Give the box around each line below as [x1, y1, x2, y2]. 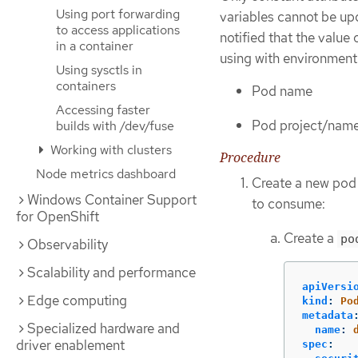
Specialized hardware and [27, 320, 180, 337]
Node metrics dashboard [36, 165, 176, 182]
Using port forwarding [56, 6, 180, 22]
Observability [27, 236, 108, 253]
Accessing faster [56, 101, 150, 118]
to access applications [56, 22, 180, 38]
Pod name [252, 82, 312, 101]
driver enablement [16, 336, 125, 354]
